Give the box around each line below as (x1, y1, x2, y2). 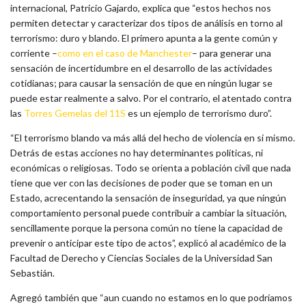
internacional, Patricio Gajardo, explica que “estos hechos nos (10, 1, 271, 14)
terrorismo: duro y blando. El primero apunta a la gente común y (10, 31, 277, 44)
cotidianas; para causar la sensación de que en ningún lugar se (10, 76, 273, 89)
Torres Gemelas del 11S (24, 107, 126, 119)
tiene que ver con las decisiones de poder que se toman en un (10, 176, 273, 189)
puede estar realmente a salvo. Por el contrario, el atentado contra (10, 92, 292, 104)
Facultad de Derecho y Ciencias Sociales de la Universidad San (10, 251, 273, 264)
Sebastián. (10, 266, 55, 279)
